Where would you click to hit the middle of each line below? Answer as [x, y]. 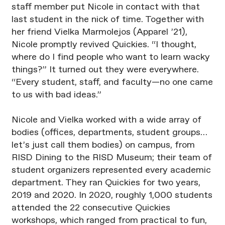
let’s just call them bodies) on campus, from [103, 145]
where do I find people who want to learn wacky [110, 58]
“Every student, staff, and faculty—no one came [112, 83]
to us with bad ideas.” [56, 95]
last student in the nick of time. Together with [107, 20]
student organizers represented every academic [111, 171]
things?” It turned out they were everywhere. [105, 70]
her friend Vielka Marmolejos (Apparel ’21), [99, 32]
